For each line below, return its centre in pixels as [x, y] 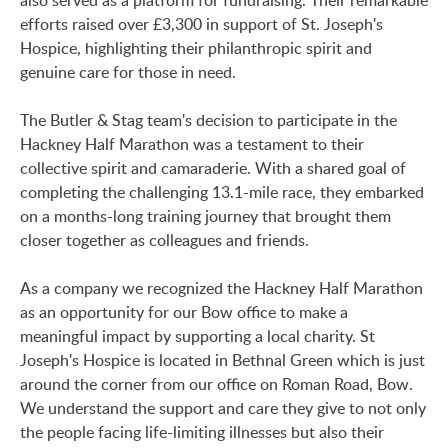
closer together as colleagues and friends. [164, 240]
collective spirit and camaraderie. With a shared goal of [213, 168]
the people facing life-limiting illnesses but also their [202, 432]
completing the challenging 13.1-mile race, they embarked [222, 192]
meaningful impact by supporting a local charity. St [197, 336]
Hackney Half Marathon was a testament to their [192, 144]
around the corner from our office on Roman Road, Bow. [216, 384]
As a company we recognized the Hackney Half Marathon [221, 288]
